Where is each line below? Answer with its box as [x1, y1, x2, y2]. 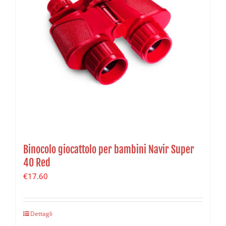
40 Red [23, 156, 50, 169]
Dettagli [30, 209, 52, 218]
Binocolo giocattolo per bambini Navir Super [23, 143, 194, 156]
